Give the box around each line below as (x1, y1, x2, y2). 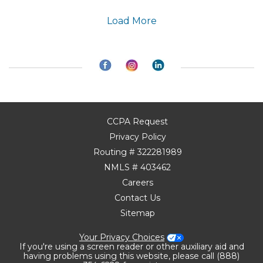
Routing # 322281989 (93, 146, 182, 157)
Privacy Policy (109, 131, 166, 142)
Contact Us (114, 192, 160, 203)
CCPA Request (107, 116, 168, 127)
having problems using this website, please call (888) (23, 250, 240, 261)
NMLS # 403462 (104, 161, 171, 173)
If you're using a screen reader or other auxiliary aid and (19, 241, 244, 252)
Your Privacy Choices (79, 231, 164, 242)
